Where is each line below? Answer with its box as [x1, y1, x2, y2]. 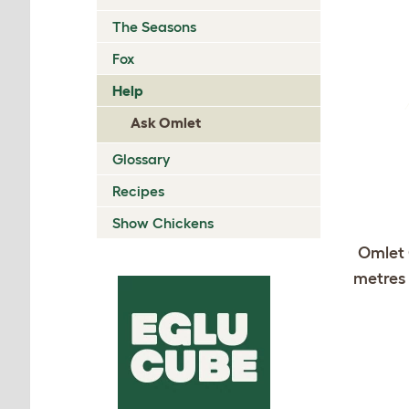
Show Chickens [112, 214, 214, 231]
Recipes [112, 182, 164, 199]
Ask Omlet [131, 113, 201, 131]
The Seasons [112, 17, 196, 35]
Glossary [112, 150, 170, 167]
